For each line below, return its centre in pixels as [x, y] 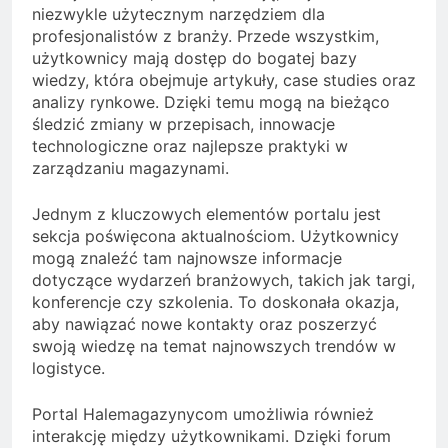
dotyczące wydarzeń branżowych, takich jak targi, [223, 280]
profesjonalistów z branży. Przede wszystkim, [205, 36]
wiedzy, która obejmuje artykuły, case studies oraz [224, 80]
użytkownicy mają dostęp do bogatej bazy [194, 58]
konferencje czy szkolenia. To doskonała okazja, [215, 302]
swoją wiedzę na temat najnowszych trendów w [214, 346]
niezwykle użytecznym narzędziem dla [178, 14]
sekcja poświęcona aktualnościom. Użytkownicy [215, 236]
